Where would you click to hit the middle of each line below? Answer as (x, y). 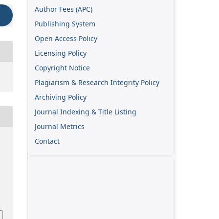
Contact (47, 141)
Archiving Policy (61, 97)
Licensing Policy (61, 53)
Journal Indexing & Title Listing (86, 111)
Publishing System (65, 23)
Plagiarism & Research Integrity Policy (97, 82)
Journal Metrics (60, 126)
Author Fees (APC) (64, 9)
